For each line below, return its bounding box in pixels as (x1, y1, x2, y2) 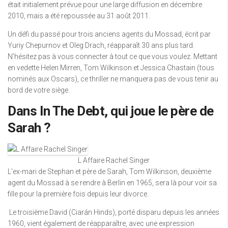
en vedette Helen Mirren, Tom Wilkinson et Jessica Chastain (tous (8, 64, 214, 72)
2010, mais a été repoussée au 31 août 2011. (8, 12, 150, 20)
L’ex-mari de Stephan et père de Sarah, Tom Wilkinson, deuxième (8, 167, 211, 176)
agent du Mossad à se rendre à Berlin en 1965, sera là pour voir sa (8, 179, 217, 187)
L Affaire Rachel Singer (78, 156, 150, 164)
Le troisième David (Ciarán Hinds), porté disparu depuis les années (8, 208, 219, 216)
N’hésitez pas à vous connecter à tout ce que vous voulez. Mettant (8, 52, 217, 61)
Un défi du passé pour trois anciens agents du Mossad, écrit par (8, 30, 211, 38)
